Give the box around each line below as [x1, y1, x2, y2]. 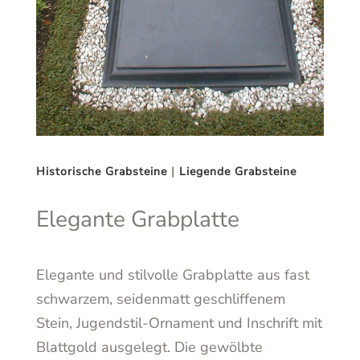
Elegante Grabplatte [35, 203, 239, 235]
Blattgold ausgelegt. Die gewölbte [35, 337, 263, 357]
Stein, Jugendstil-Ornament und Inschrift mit [35, 313, 322, 333]
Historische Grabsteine [35, 163, 167, 179]
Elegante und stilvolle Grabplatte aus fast [35, 264, 309, 284]
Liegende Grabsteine [178, 163, 297, 179]
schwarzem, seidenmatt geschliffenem [35, 288, 285, 309]
